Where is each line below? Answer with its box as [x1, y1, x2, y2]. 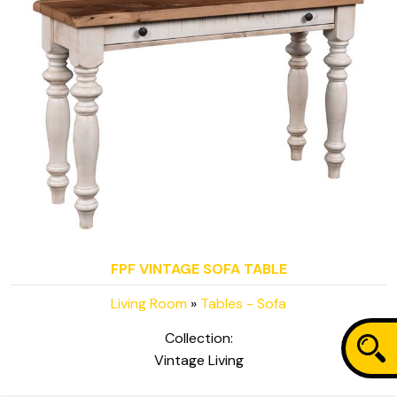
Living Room [111, 293, 187, 313]
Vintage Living [153, 351, 244, 370]
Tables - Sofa [200, 293, 286, 313]
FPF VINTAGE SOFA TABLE [110, 259, 287, 278]
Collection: [164, 329, 233, 348]
